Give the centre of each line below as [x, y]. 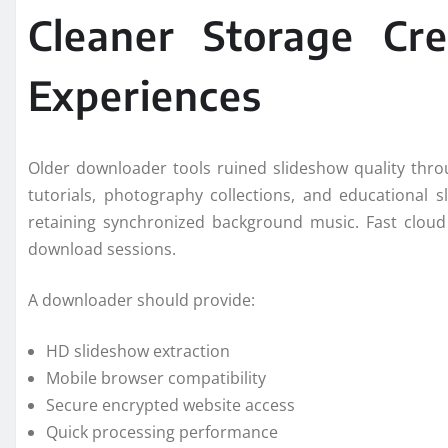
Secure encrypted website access [170, 404]
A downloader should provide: [141, 299]
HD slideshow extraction [138, 350]
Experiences [145, 94]
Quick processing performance [162, 431]
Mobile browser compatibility [156, 377]
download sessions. [102, 248]
